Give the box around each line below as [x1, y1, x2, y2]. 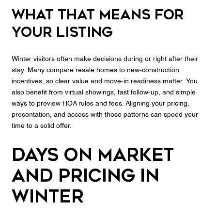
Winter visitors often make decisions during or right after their [12, 56, 198, 63]
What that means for [12, 6, 184, 23]
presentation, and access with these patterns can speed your [12, 111, 198, 119]
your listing [12, 24, 113, 40]
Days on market [12, 144, 174, 165]
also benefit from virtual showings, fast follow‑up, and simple [12, 89, 196, 96]
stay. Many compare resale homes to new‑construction [12, 67, 179, 74]
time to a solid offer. [12, 123, 72, 130]
